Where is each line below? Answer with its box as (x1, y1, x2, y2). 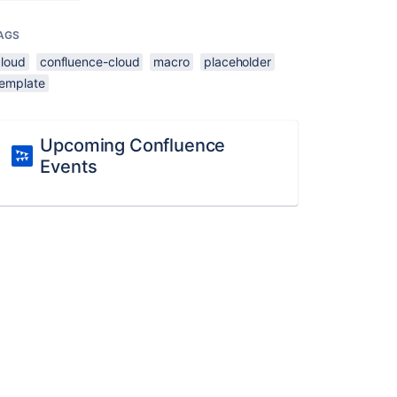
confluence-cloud (39, 54, 140, 69)
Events (40, 156, 97, 177)
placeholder (203, 54, 271, 69)
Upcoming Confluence (40, 135, 226, 156)
